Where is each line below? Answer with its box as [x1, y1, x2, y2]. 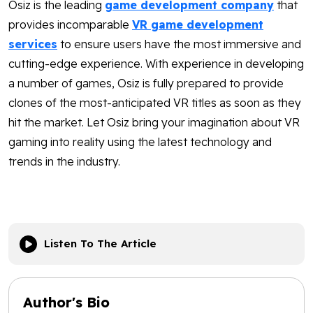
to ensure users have [57, 37, 170, 52]
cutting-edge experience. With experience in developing [8, 57, 304, 71]
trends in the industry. [8, 154, 120, 169]
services [8, 37, 57, 52]
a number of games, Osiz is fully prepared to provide [8, 76, 284, 91]
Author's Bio [23, 293, 110, 312]
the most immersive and [170, 37, 301, 52]
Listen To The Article [44, 237, 156, 251]
